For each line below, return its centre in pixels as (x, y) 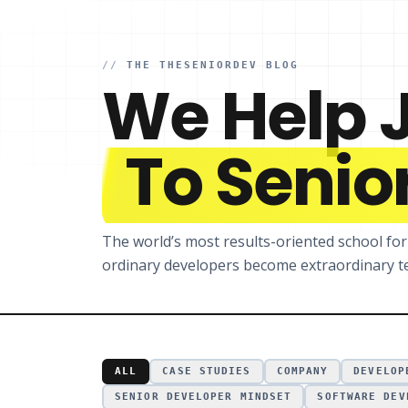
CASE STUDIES (207, 371)
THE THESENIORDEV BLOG (212, 65)
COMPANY (302, 371)
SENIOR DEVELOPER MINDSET (204, 397)
